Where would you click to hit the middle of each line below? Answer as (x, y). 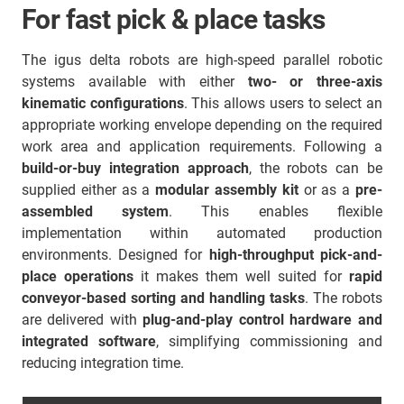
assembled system (96, 211)
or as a (327, 190)
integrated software (89, 341)
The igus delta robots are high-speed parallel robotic (202, 60)
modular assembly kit (227, 190)
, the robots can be (316, 168)
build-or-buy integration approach (135, 168)
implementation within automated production (202, 233)
